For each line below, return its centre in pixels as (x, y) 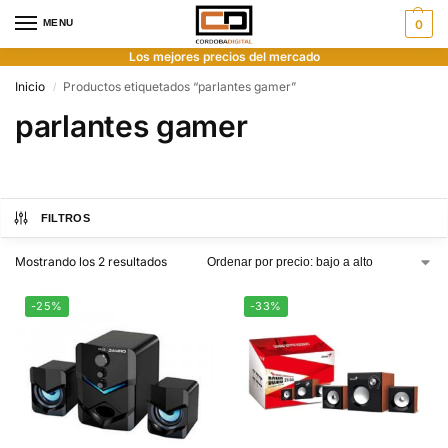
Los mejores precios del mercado (224, 56)
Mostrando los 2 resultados (91, 261)
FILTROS (65, 218)
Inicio (30, 86)
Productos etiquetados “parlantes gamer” (180, 86)
